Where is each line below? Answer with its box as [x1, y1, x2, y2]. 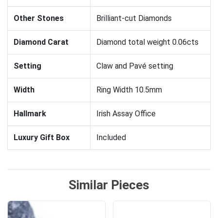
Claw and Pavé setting [96, 61, 173, 71]
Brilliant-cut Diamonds [96, 14, 172, 23]
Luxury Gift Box [14, 133, 70, 143]
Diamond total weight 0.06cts [96, 37, 199, 47]
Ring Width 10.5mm [96, 85, 162, 95]
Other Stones [14, 14, 64, 23]
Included [96, 133, 126, 143]
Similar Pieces [69, 178, 149, 193]
